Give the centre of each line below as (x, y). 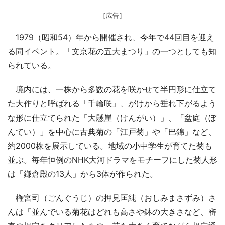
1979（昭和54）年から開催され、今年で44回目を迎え (111, 37)
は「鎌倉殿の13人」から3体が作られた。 (83, 174)
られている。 (32, 65)
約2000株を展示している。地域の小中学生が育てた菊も (110, 145)
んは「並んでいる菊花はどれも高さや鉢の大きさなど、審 (112, 212)
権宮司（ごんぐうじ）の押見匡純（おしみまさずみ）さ (112, 198)
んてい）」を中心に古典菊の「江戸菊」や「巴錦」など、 (112, 131)
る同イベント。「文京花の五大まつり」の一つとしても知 (112, 51)
